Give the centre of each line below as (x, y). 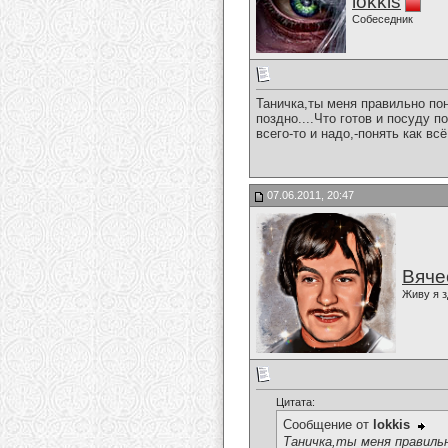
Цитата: (295, 402)
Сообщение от (328, 425)
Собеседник (382, 19)
